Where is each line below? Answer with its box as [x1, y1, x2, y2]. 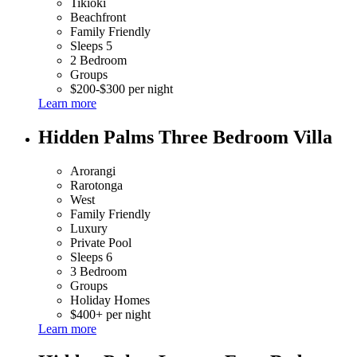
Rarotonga [70, 178, 123, 192]
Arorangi [70, 163, 116, 178]
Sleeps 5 [70, 38, 112, 53]
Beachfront [70, 10, 126, 24]
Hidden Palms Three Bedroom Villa [38, 126, 332, 147]
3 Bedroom [70, 264, 127, 278]
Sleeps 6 [70, 249, 112, 264]
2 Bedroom [70, 53, 127, 67]
